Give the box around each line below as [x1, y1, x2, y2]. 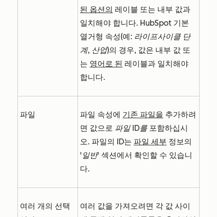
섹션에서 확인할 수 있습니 [99, 151, 192, 160]
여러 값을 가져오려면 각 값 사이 [80, 201, 190, 211]
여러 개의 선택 [20, 201, 70, 211]
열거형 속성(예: [80, 32, 134, 42]
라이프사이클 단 [134, 32, 190, 42]
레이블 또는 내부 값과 [113, 5, 190, 15]
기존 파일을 [123, 110, 163, 120]
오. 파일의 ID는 [80, 137, 134, 147]
